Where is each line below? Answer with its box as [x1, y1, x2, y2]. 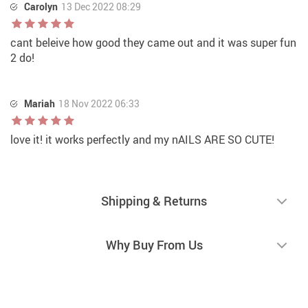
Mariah [24, 97, 55, 111]
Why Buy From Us [105, 236, 203, 254]
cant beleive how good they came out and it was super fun [10, 35, 296, 51]
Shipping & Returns [101, 192, 207, 210]
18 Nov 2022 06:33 [58, 97, 140, 111]
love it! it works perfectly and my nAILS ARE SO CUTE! [10, 132, 274, 148]
